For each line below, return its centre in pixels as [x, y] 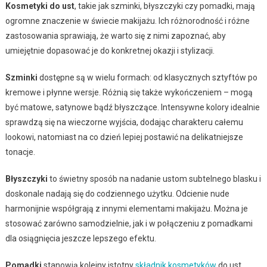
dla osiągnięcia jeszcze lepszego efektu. [80, 238]
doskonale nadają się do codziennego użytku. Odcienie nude [117, 193]
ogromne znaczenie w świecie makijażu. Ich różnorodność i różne [127, 21]
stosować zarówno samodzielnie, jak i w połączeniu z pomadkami [129, 223]
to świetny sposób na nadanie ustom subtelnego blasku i [154, 178]
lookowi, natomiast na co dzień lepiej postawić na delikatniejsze [124, 137]
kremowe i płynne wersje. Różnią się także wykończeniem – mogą [129, 92]
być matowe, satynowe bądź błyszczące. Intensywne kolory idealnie [132, 107]
